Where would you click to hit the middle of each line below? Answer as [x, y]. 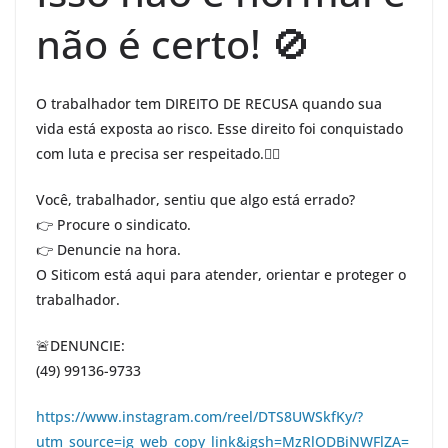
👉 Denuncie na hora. [108, 249]
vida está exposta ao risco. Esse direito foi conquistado [219, 128]
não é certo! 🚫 [173, 43]
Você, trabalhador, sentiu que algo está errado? [195, 199]
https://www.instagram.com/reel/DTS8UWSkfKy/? [199, 416]
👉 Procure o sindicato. [113, 224]
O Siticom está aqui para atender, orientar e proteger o [221, 274]
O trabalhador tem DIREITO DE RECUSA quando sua [209, 103]
